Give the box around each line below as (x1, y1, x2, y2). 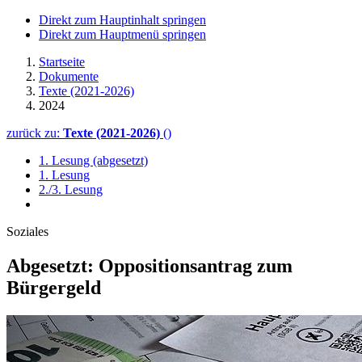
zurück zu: (6, 126, 63, 140)
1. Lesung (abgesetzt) (39, 154, 148, 167)
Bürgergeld (6, 276, 101, 298)
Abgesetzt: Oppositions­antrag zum (6, 255, 293, 276)
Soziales (6, 225, 48, 238)
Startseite (39, 55, 85, 69)
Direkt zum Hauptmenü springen (39, 27, 206, 41)
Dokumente (39, 69, 99, 83)
